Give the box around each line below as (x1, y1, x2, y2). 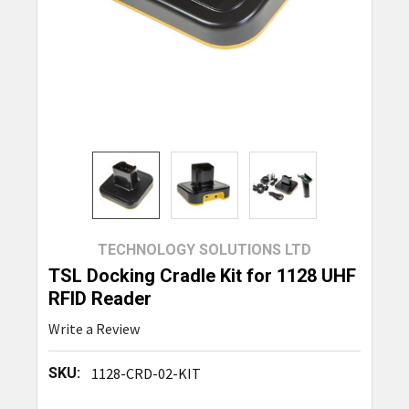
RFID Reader (47, 288, 152, 310)
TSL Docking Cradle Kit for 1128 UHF (47, 265, 356, 288)
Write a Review (47, 320, 140, 339)
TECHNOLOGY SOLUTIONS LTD (97, 241, 311, 259)
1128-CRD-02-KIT (90, 364, 201, 383)
